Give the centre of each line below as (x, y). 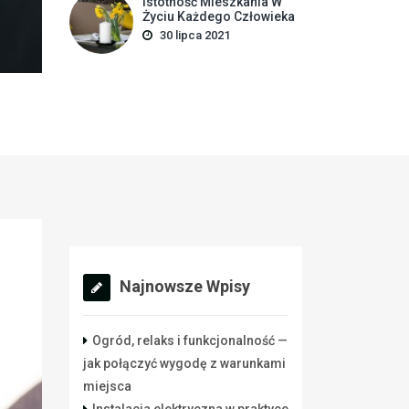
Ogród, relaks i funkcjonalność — (190, 341)
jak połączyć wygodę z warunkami (184, 363)
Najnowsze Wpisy (185, 286)
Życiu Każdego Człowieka (219, 16)
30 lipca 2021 (195, 35)
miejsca (107, 386)
